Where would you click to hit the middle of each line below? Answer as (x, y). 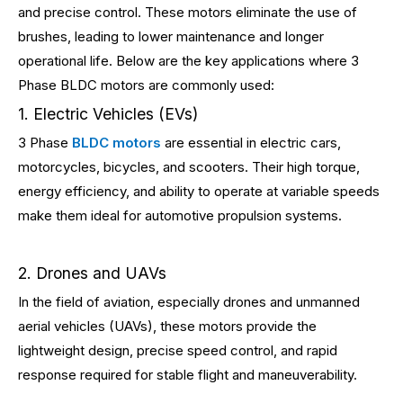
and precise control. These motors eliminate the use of (188, 12)
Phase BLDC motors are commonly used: (146, 85)
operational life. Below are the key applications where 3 (188, 61)
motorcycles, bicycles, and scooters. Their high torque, (189, 167)
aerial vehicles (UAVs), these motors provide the (167, 326)
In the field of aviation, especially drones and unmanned (189, 302)
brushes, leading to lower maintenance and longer (171, 36)
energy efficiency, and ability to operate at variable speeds (199, 191)
